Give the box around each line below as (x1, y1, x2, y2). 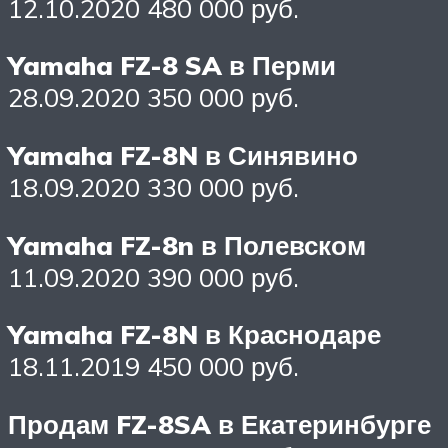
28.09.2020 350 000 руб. (8, 81, 299, 114)
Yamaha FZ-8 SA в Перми (8, 49, 336, 82)
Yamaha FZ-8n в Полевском (8, 228, 366, 261)
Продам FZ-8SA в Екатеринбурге (8, 407, 431, 440)
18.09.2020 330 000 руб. (8, 171, 299, 204)
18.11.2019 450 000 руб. (8, 350, 299, 383)
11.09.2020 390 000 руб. (8, 260, 299, 293)
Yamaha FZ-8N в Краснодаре (8, 318, 381, 351)
